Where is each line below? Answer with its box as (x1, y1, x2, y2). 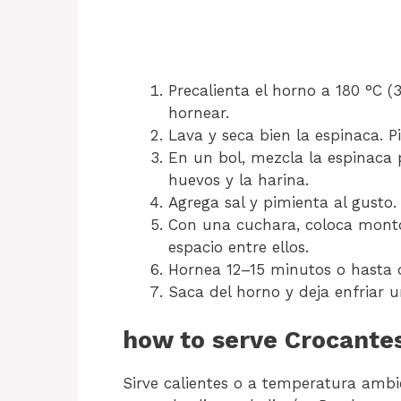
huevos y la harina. (168, 170, 309, 189)
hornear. (168, 103, 229, 122)
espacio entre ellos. (168, 237, 309, 256)
